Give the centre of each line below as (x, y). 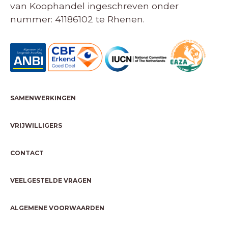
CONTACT (27, 153)
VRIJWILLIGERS (36, 125)
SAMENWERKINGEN (43, 98)
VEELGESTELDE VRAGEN (51, 180)
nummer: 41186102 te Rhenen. (77, 19)
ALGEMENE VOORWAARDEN (57, 208)
